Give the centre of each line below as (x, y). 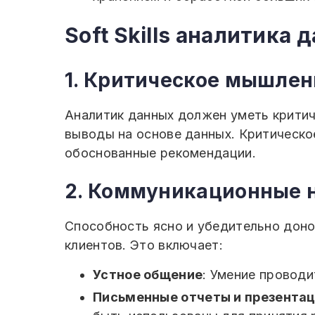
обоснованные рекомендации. (160, 153)
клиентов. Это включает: (144, 245)
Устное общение (148, 275)
